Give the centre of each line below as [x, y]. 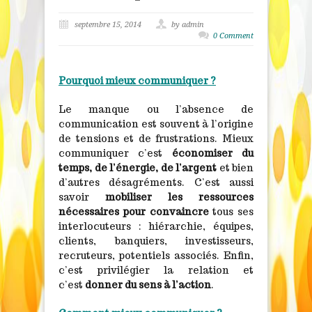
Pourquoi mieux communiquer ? [137, 80]
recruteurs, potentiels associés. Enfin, [156, 255]
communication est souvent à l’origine [156, 124]
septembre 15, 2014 [108, 24]
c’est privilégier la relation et [156, 270]
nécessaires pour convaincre [134, 211]
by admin [188, 24]
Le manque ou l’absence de [156, 109]
